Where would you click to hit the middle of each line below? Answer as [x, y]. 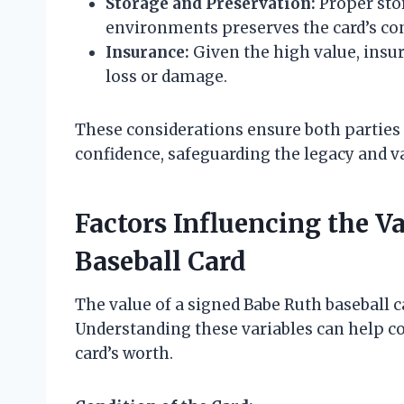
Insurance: [147, 53]
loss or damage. [166, 77]
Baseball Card [161, 262]
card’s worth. [124, 354]
